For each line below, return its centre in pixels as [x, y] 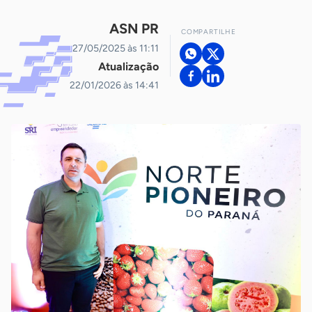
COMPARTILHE [209, 32]
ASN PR [134, 29]
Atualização [128, 67]
